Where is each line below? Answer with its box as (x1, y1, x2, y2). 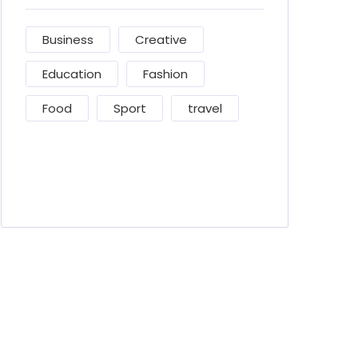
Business (42, 31, 93, 48)
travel (188, 100, 222, 117)
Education (42, 66, 101, 82)
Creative (135, 31, 187, 48)
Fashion (143, 66, 188, 82)
